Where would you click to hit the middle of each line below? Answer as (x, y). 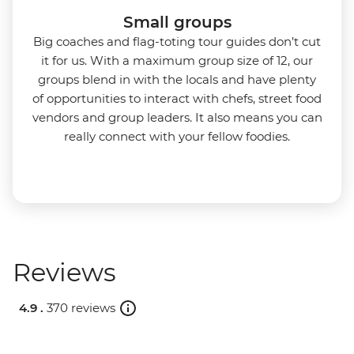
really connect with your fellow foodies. (177, 137)
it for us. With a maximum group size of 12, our (177, 61)
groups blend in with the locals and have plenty (177, 80)
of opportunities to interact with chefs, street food (177, 99)
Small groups (177, 23)
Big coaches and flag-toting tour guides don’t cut (177, 42)
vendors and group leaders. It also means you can (177, 118)
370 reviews (81, 307)
